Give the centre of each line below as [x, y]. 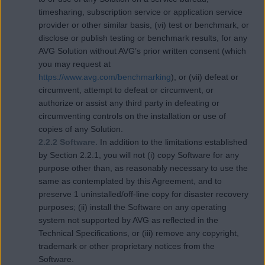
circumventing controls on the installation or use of [132, 116]
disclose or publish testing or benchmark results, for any [143, 38]
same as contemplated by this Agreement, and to [130, 181]
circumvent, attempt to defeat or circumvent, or [126, 90]
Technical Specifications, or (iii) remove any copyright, [139, 233]
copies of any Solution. [81, 129]
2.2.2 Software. [69, 142]
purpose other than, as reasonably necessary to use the [143, 168]
